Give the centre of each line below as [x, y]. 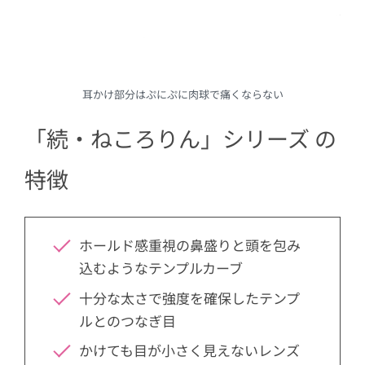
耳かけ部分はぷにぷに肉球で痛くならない [182, 94]
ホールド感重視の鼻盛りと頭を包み [189, 245]
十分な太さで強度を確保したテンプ [189, 297]
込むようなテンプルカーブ [161, 268]
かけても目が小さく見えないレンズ [189, 350]
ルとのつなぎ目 [127, 320]
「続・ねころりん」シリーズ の [180, 138]
